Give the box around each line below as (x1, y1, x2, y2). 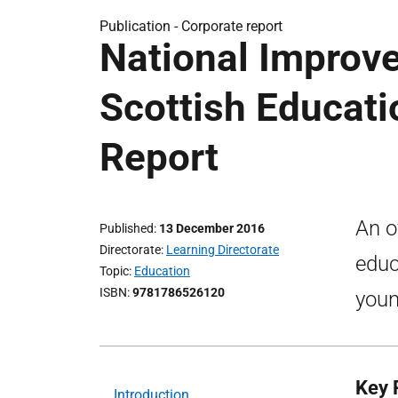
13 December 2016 (159, 221, 265, 235)
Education (134, 264, 190, 278)
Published (99, 221, 154, 235)
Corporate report (181, 18, 283, 35)
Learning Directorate (166, 243, 279, 257)
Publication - (99, 18, 181, 35)
